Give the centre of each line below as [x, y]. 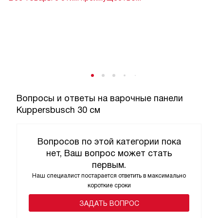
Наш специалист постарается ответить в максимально [109, 175]
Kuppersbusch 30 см [58, 110]
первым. [109, 165]
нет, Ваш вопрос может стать [109, 153]
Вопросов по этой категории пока [109, 141]
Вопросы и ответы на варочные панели [100, 98]
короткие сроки [109, 185]
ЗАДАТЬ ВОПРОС [109, 203]
